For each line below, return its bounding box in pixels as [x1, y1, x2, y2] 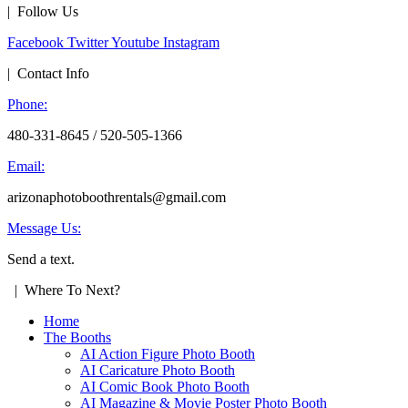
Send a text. [7, 250, 75, 267]
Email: [7, 158, 45, 174]
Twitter [67, 34, 108, 50]
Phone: [7, 96, 47, 112]
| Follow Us [7, 3, 78, 19]
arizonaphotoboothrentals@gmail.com [7, 189, 226, 205]
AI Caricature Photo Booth [80, 362, 235, 378]
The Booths [44, 329, 111, 345]
